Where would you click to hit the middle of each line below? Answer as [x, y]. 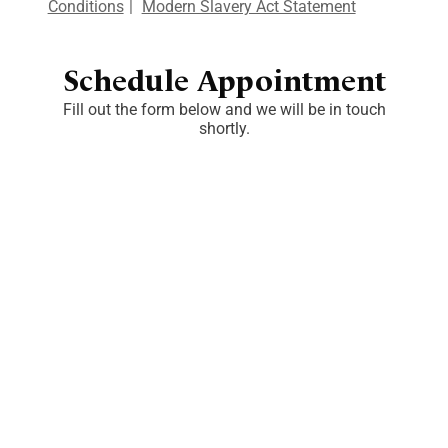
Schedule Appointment [224, 83]
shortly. [224, 129]
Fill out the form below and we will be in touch [224, 110]
